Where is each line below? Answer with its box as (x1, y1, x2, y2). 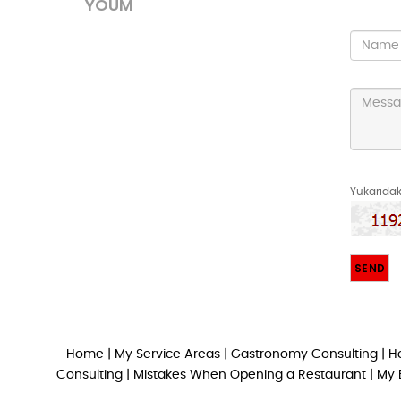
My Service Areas (114, 347, 220, 361)
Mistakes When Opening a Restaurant (132, 368, 366, 381)
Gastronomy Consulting (230, 347, 381, 361)
